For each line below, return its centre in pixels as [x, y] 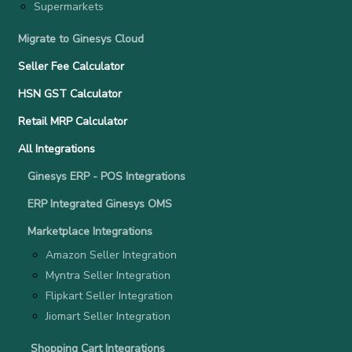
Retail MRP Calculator [73, 121]
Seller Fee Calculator [71, 66]
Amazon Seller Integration [111, 255]
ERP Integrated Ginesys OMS [100, 204]
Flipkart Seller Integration [109, 296]
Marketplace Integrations [90, 231]
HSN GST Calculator [70, 94]
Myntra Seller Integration [108, 275]
